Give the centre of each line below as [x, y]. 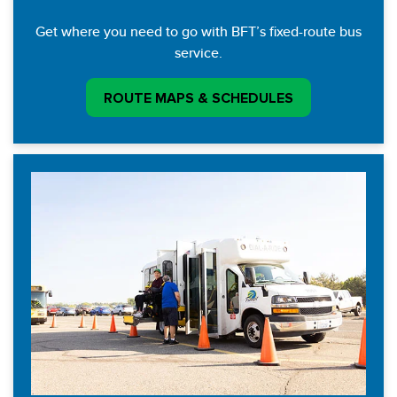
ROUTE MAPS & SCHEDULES [198, 98]
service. [198, 53]
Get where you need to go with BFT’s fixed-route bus [198, 32]
